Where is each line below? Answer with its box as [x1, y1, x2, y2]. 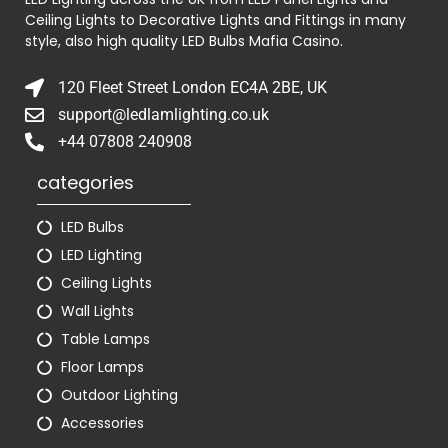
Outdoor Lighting [60, 384, 178, 405]
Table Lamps [60, 328, 150, 349]
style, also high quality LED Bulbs [25, 30, 249, 51]
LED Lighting [60, 244, 142, 265]
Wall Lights [60, 300, 134, 321]
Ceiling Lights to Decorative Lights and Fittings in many [25, 9, 406, 30]
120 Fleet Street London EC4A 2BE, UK [57, 77, 327, 97]
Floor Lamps [60, 356, 144, 377]
